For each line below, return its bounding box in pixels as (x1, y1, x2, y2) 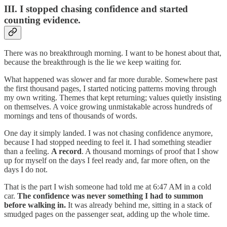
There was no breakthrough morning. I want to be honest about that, (4, 49, 221, 58)
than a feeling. (4, 147, 51, 156)
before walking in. (4, 201, 66, 210)
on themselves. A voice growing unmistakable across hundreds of (4, 102, 212, 111)
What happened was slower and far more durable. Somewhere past (4, 75, 217, 84)
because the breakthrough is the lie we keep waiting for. (4, 58, 181, 67)
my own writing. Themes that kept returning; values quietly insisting (4, 93, 221, 102)
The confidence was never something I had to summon (17, 192, 203, 201)
